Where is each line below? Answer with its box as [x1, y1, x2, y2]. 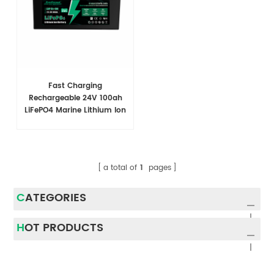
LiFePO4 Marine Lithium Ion [24, 105, 127, 117]
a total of [103, 162, 137, 174]
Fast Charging [48, 80, 103, 92]
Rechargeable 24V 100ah [28, 92, 122, 105]
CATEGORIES [25, 189, 87, 207]
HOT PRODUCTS [24, 219, 104, 237]
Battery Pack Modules [34, 117, 117, 129]
